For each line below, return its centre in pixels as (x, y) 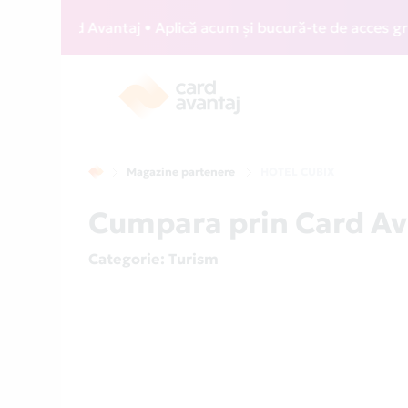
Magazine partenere (181, 172)
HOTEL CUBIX (298, 172)
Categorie (125, 259)
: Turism (190, 259)
